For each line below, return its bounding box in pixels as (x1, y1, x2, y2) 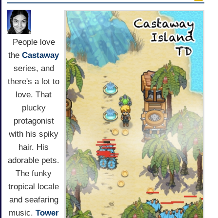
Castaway (22, 51, 59, 60)
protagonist (13, 116, 54, 126)
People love (12, 37, 55, 47)
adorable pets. (8, 156, 59, 165)
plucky (21, 103, 46, 113)
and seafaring (9, 195, 58, 205)
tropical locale (8, 182, 59, 192)
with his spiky (9, 129, 58, 139)
